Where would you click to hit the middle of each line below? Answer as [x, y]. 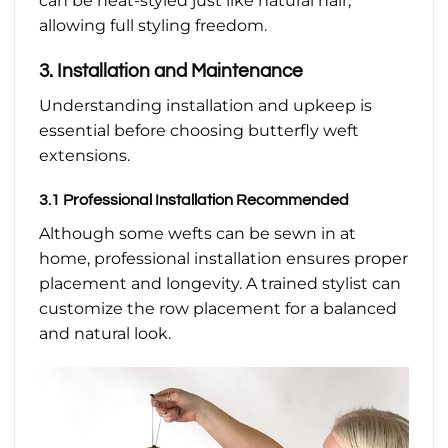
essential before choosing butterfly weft [199, 130]
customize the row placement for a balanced [218, 309]
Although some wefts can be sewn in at [197, 234]
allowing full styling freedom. [153, 26]
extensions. [84, 155]
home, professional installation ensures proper [223, 259]
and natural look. [105, 334]
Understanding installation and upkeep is [205, 105]
